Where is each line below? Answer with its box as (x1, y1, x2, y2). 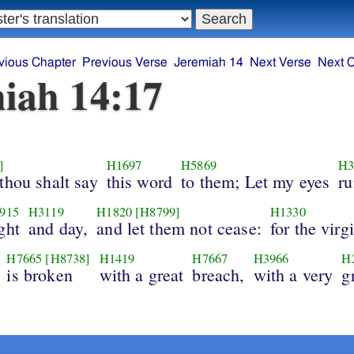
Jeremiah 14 (173, 56, 243, 70)
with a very (253, 262, 333, 286)
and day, (28, 216, 88, 239)
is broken (6, 262, 73, 286)
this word (106, 169, 173, 193)
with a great (99, 262, 184, 286)
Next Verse (249, 56, 311, 70)
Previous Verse (81, 56, 168, 70)
